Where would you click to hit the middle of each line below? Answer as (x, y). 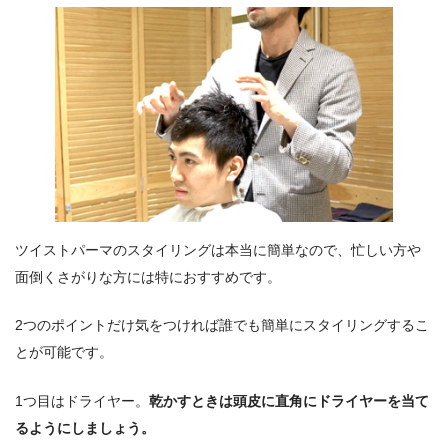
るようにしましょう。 (85, 427)
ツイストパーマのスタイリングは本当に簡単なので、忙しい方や (218, 249)
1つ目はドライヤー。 (82, 400)
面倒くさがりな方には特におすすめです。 (148, 276)
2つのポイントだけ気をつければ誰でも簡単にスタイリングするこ (222, 325)
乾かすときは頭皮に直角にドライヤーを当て (289, 400)
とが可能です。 (64, 352)
